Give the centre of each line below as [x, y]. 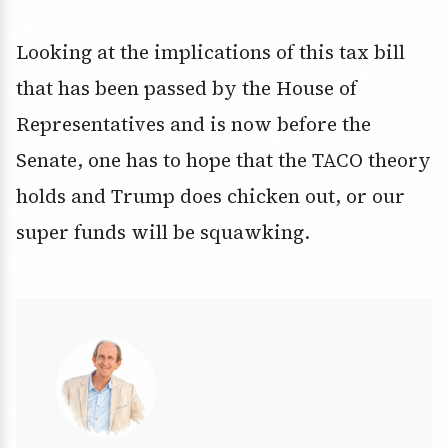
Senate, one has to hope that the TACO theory [223, 160]
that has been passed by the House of [186, 88]
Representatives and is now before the [193, 124]
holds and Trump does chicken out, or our [210, 196]
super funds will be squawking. [163, 232]
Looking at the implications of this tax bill [210, 52]
